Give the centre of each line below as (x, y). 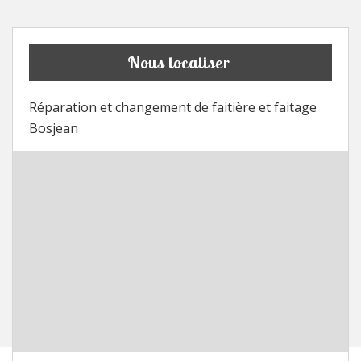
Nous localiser (178, 62)
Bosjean (54, 128)
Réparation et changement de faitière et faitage (173, 107)
